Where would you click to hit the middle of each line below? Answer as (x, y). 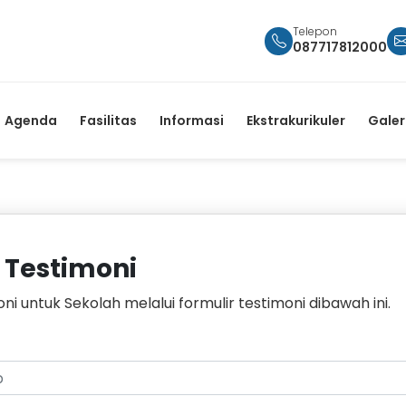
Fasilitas (108, 120)
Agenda (31, 120)
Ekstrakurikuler (296, 120)
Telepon (315, 31)
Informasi (192, 120)
